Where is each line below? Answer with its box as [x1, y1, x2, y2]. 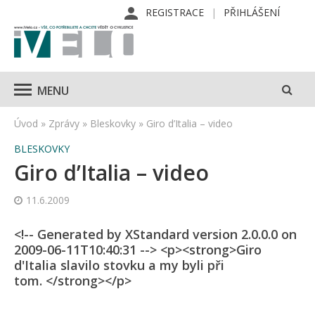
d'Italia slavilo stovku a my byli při [14, 257, 224, 274]
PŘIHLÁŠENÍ [224, 6, 280, 19]
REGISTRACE [146, 6, 204, 19]
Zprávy [49, 117, 79, 130]
